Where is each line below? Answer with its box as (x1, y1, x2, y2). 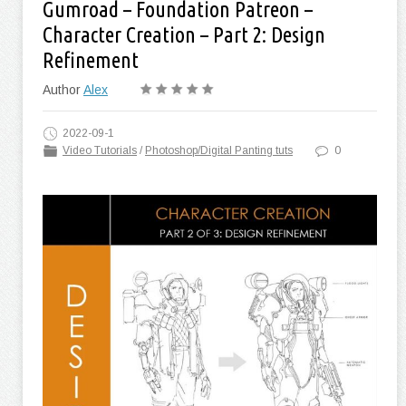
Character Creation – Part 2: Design (43, 23, 325, 47)
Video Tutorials (63, 144, 137, 157)
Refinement (43, 48, 139, 72)
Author (43, 82, 83, 97)
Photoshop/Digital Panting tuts (145, 144, 293, 157)
